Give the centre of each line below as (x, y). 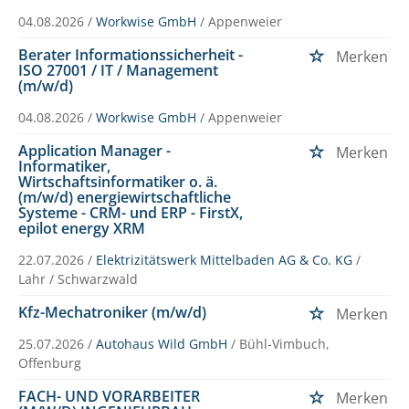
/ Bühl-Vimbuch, (280, 343)
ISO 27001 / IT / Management (118, 70)
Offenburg (50, 362)
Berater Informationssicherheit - (131, 54)
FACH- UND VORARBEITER (109, 396)
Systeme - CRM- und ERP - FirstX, (131, 212)
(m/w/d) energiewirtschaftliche (125, 197)
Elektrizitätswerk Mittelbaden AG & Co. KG (224, 259)
